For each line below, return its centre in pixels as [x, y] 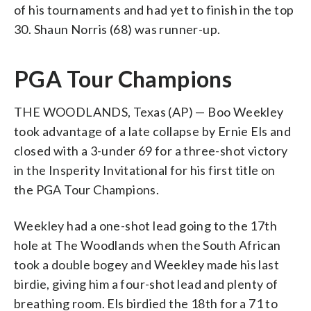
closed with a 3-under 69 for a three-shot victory [151, 150]
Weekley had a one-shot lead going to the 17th [145, 225]
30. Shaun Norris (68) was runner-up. [117, 29]
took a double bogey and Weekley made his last [146, 264]
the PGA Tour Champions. [87, 189]
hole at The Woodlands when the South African [148, 245]
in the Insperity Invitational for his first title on [145, 170]
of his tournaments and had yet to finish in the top [154, 9]
